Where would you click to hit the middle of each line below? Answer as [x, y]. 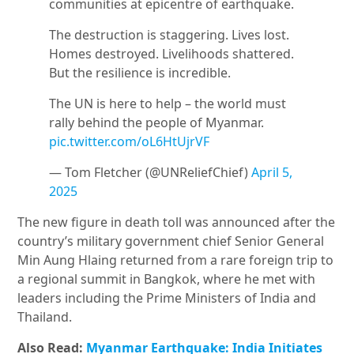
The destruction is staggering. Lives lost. [169, 35]
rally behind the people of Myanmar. [157, 123]
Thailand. [45, 317]
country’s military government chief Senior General [171, 241]
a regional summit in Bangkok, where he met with [167, 279]
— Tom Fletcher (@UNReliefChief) [151, 173]
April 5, [272, 173]
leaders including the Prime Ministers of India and [167, 298]
